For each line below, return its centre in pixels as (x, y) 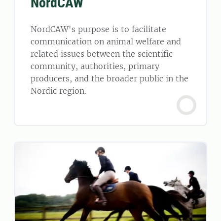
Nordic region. (58, 91)
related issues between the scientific (102, 54)
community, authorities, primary (95, 66)
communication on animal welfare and (106, 41)
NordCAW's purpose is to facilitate (98, 29)
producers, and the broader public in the (110, 78)
